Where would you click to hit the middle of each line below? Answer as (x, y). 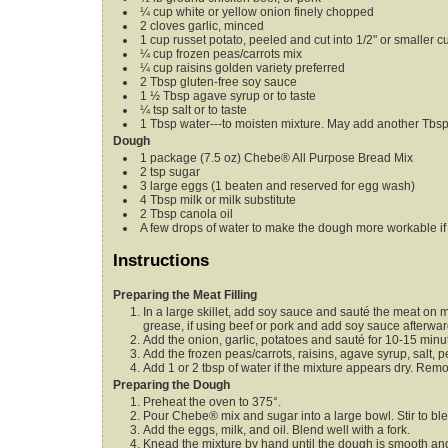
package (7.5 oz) (195, 157)
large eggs (179, 185)
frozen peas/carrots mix (239, 53)
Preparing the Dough (171, 385)
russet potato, (209, 39)
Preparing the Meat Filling (185, 295)
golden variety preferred (280, 67)
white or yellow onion (233, 11)
